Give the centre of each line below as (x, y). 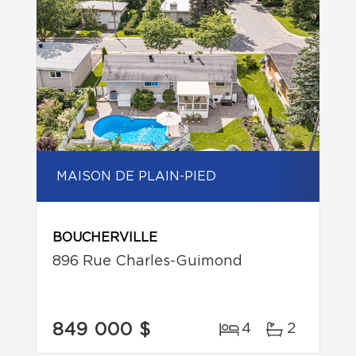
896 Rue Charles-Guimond (147, 261)
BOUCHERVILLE (105, 238)
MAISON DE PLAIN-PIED (136, 176)
